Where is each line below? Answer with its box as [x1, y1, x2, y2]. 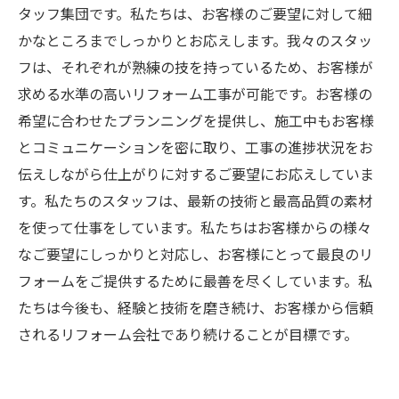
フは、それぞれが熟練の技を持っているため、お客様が [18, 56, 373, 77]
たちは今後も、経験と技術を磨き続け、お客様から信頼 [18, 297, 373, 318]
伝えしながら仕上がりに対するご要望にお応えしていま [18, 163, 374, 184]
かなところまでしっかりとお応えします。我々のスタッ [18, 29, 372, 51]
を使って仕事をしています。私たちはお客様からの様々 [18, 216, 371, 238]
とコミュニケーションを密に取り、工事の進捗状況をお [18, 136, 373, 158]
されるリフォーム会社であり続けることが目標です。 [18, 323, 358, 345]
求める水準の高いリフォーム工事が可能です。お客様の [18, 83, 372, 104]
